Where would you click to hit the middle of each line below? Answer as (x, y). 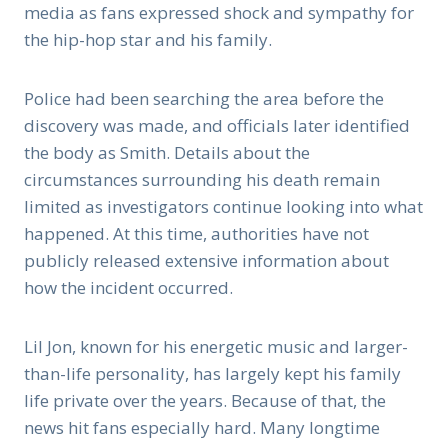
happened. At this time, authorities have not (196, 234)
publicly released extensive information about (206, 261)
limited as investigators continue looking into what (223, 207)
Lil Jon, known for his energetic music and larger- (216, 347)
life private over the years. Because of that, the (205, 401)
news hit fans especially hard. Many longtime (202, 428)
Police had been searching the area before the (204, 99)
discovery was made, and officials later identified (217, 126)
